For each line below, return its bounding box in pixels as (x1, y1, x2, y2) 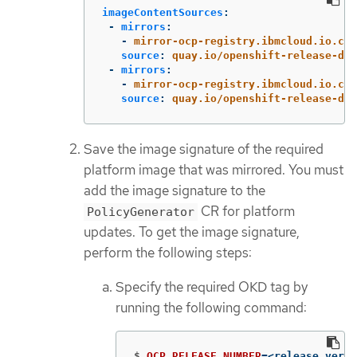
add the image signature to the (84, 181, 265, 199)
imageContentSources (102, 6, 223, 18)
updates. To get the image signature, (84, 222, 300, 241)
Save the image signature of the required (84, 139, 324, 158)
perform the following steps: (84, 243, 252, 261)
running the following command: (116, 298, 307, 316)
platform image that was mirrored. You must (84, 160, 343, 178)
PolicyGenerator (87, 204, 194, 219)
